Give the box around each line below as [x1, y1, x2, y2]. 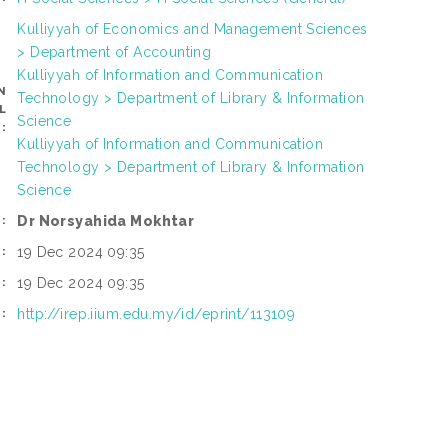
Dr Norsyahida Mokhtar [17, 212, 195, 229]
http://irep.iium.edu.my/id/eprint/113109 [17, 305, 296, 322]
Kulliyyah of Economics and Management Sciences [17, 20, 368, 37]
